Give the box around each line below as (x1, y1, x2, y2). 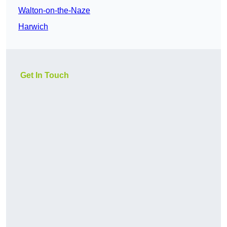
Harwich (18, 22, 48, 31)
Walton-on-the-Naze (18, 6, 90, 15)
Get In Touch (20, 71, 69, 80)
